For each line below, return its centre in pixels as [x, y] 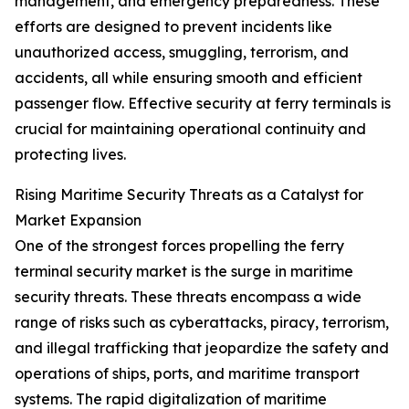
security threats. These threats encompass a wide [188, 297]
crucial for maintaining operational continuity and [190, 129]
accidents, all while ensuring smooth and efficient [189, 78]
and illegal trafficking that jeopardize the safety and [202, 348]
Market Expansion [78, 220]
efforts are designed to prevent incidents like [173, 27]
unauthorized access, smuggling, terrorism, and [182, 52]
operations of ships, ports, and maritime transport [187, 374]
